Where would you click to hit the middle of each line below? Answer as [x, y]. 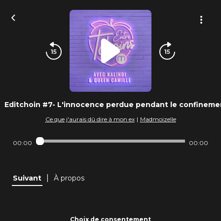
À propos [69, 178]
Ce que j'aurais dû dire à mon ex [90, 119]
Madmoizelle [158, 119]
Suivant [27, 178]
